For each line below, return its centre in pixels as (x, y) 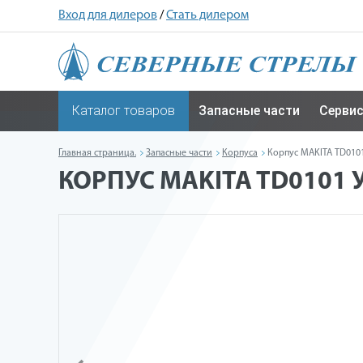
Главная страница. (97, 153)
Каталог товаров (124, 111)
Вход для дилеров (108, 15)
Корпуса (240, 153)
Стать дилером (207, 15)
